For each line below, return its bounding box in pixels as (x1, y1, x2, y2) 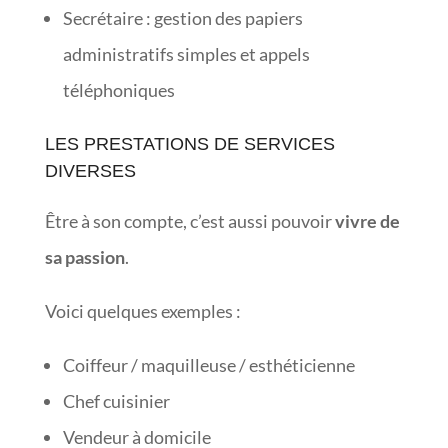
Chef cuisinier (62, 389, 170, 412)
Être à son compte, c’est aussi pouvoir (44, 209, 335, 232)
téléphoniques (62, 78, 175, 101)
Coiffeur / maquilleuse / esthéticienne (62, 353, 355, 376)
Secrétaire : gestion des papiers (62, 6, 303, 29)
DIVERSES (44, 160, 136, 181)
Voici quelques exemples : (44, 299, 241, 322)
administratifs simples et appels (62, 42, 310, 65)
